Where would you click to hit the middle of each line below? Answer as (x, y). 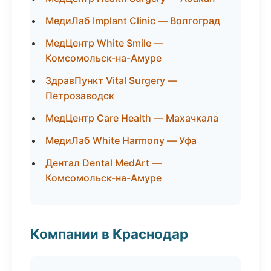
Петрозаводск (80, 96)
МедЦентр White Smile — (104, 43)
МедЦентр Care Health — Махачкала (132, 118)
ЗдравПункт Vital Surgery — (111, 80)
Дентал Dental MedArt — (103, 163)
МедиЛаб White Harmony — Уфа (121, 140)
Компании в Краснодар (109, 234)
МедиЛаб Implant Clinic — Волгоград (133, 21)
